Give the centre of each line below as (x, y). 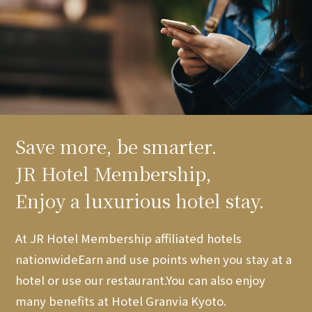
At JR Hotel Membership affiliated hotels (129, 239)
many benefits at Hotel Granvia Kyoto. (121, 301)
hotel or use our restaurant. (91, 280)
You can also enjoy (216, 280)
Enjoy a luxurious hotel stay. (140, 201)
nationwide (47, 259)
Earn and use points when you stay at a (185, 259)
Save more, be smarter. (117, 146)
